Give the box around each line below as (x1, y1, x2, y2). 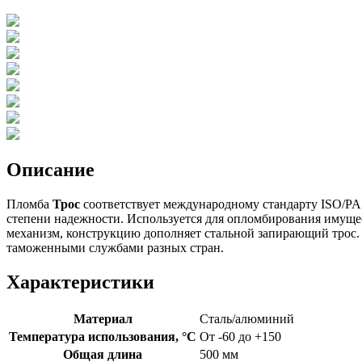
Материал (73, 311, 133, 326)
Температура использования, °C (9, 329, 196, 343)
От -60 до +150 (200, 329, 281, 343)
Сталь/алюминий (200, 311, 294, 326)
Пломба (6, 196, 53, 211)
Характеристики (6, 271, 154, 293)
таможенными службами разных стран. (6, 240, 224, 255)
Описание (6, 158, 95, 180)
